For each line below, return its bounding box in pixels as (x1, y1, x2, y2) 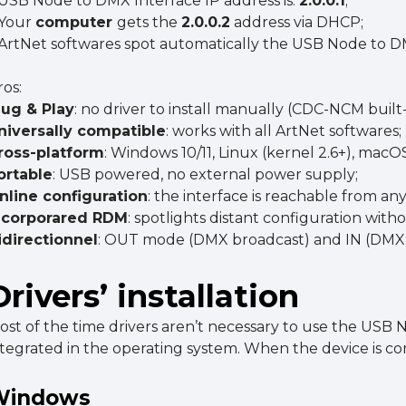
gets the (117, 14, 182, 32)
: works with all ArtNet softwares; (166, 122, 402, 140)
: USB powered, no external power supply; (53, 166, 359, 184)
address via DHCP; (230, 14, 364, 32)
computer (35, 14, 118, 32)
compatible (77, 122, 167, 140)
